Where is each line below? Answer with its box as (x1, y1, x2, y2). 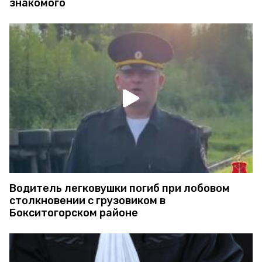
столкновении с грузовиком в (9, 194, 166, 208)
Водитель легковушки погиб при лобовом (9, 182, 230, 195)
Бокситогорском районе (9, 206, 138, 220)
